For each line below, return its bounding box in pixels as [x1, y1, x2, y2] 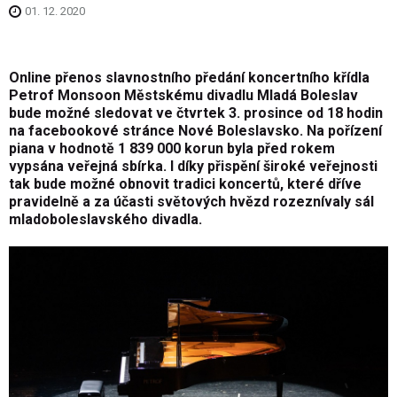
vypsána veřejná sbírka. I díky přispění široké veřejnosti [9, 158, 378, 175]
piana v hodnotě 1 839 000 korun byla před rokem [9, 140, 335, 158]
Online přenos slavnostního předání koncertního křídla [9, 69, 370, 87]
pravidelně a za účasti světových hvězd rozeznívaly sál [9, 193, 374, 211]
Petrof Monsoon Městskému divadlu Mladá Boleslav [9, 87, 358, 105]
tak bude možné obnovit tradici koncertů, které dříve [9, 175, 362, 193]
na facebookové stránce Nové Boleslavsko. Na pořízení [9, 122, 382, 140]
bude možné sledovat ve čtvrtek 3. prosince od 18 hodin [9, 105, 383, 122]
